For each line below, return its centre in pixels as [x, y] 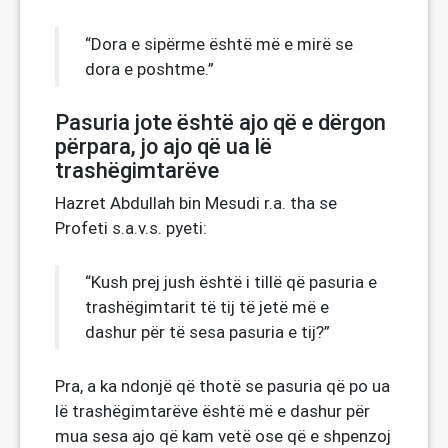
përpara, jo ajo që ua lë [163, 146]
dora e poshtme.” [149, 69]
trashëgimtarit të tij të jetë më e [207, 307]
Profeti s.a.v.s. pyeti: [131, 228]
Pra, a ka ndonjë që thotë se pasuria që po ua [222, 386]
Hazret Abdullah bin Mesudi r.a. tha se [196, 203]
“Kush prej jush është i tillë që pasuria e [231, 282]
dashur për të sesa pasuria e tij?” [207, 332]
